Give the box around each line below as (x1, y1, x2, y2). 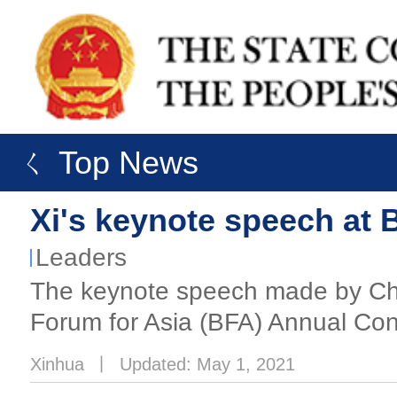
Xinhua (29, 354, 84, 375)
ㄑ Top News (9, 144, 198, 182)
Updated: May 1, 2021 (119, 354, 295, 375)
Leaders (35, 244, 127, 272)
